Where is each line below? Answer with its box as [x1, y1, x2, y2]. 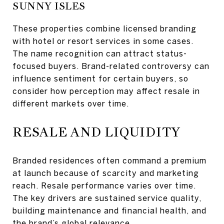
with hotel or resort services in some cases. [12, 36, 193, 45]
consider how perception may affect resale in [12, 86, 200, 95]
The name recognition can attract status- [12, 48, 187, 58]
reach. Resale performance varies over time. [12, 180, 196, 190]
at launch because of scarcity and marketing [12, 168, 199, 177]
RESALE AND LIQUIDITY [12, 123, 180, 140]
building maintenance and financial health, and [12, 205, 206, 215]
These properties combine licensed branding [12, 23, 196, 33]
